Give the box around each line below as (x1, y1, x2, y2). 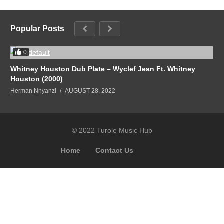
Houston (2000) (10, 75, 63, 83)
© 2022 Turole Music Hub (71, 126, 152, 135)
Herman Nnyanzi (10, 87, 56, 95)
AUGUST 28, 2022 (65, 87, 115, 95)
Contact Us (95, 146, 133, 155)
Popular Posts (10, 24, 64, 33)
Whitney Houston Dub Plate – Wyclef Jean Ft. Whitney (10, 65, 195, 73)
